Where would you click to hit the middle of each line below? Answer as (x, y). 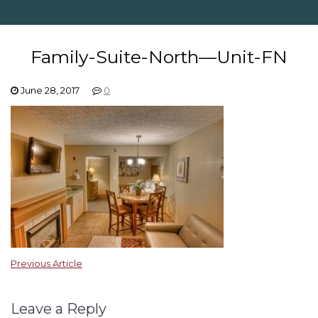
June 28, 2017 (50, 90)
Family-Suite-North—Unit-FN (159, 57)
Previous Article (46, 263)
